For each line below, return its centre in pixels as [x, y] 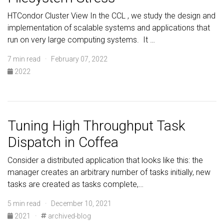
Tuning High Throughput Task [96, 126]
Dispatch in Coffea [63, 142]
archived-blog [69, 216]
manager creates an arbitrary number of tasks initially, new [109, 172]
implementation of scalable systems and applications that [109, 28]
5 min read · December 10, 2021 [59, 203]
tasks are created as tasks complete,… [75, 184]
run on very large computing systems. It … [81, 40]
